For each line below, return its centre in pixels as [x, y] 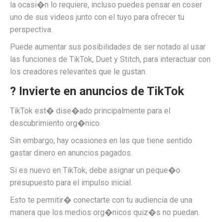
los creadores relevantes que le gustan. [78, 72]
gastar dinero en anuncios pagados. [71, 153]
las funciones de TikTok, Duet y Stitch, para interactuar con [110, 59]
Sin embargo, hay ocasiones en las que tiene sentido [101, 140]
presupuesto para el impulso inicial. [71, 183]
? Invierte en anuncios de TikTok [97, 91]
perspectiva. [31, 29]
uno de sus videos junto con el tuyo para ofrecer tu [97, 17]
